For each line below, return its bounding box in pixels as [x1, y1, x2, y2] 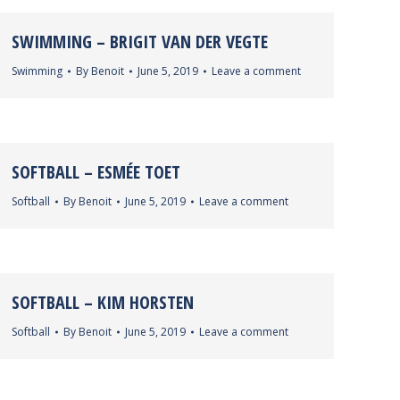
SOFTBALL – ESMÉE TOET [12, 160, 180, 184]
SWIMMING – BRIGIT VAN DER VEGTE [12, 29, 268, 54]
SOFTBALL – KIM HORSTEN [12, 290, 194, 314]
